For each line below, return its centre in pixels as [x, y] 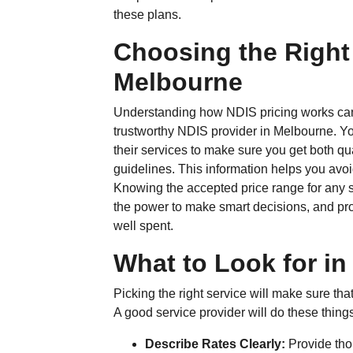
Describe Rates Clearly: [217, 344]
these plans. [148, 15]
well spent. [144, 226]
